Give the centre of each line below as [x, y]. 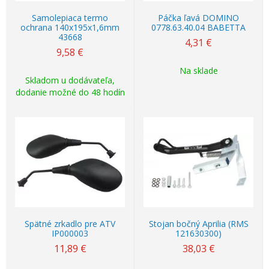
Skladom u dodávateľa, [70, 80]
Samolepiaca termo [70, 18]
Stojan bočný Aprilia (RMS [198, 224]
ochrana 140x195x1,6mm [70, 27]
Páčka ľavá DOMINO [198, 18]
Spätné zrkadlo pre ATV [70, 224]
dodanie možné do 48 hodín [70, 92]
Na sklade [198, 71]
